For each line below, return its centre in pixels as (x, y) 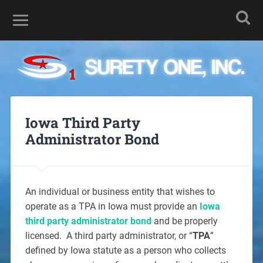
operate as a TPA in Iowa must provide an (112, 206)
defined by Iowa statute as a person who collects (125, 250)
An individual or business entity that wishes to (120, 191)
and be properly (184, 221)
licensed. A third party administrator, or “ (109, 235)
